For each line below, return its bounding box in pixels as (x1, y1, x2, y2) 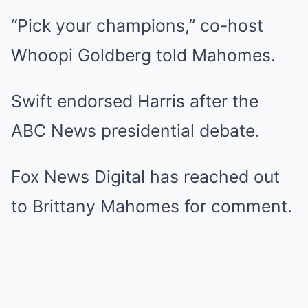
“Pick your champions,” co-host (11, 14, 263, 36)
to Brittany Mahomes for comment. (11, 195, 292, 217)
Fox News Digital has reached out (11, 166, 280, 187)
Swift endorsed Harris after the (11, 90, 258, 111)
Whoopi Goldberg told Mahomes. (11, 44, 276, 65)
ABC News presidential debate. (11, 120, 260, 141)
